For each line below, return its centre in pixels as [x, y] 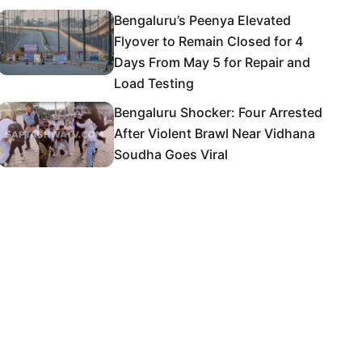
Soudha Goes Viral [171, 154]
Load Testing [154, 83]
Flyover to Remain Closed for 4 [208, 41]
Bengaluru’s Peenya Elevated [202, 20]
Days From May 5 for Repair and [212, 62]
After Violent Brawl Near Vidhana [215, 133]
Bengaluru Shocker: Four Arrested [218, 112]
